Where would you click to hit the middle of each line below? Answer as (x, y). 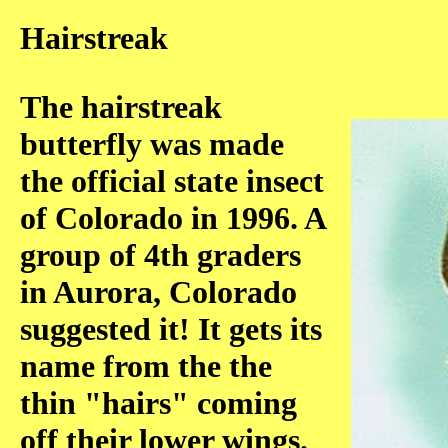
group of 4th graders (160, 255)
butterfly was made (152, 144)
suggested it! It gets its (171, 329)
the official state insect (172, 181)
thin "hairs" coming (158, 403)
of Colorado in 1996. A (172, 218)
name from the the (146, 366)
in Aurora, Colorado (158, 292)
